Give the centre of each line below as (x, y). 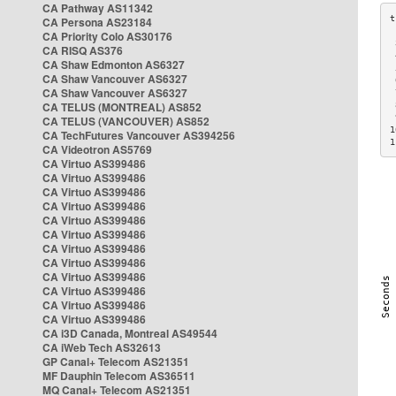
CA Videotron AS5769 (97, 149)
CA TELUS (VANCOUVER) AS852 (126, 121)
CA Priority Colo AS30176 (107, 36)
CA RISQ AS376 (83, 50)
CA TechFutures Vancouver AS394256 (139, 135)
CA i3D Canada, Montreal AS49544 (130, 333)
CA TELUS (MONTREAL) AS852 (122, 107)
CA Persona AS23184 (97, 22)
